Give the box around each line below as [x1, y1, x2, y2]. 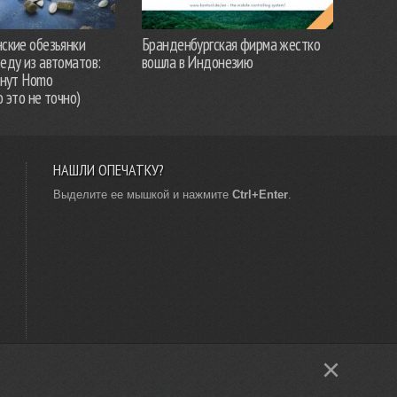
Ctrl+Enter [232, 187, 288, 201]
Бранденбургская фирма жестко [142, 33, 321, 55]
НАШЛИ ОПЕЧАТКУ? [53, 159, 164, 180]
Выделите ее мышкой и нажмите [53, 187, 232, 201]
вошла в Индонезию [142, 51, 253, 73]
